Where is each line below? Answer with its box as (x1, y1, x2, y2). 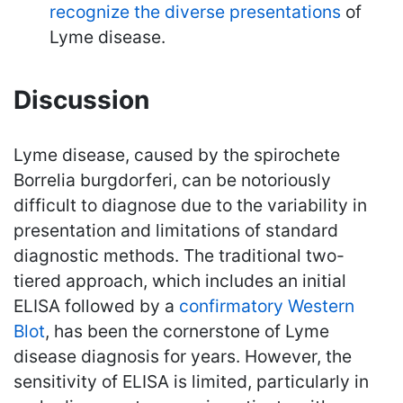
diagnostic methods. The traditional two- (13, 244, 345, 266)
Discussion (13, 84, 149, 115)
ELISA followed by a (13, 294, 179, 317)
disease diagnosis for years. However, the (13, 345, 352, 367)
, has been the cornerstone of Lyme (45, 319, 329, 342)
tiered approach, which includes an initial (13, 269, 346, 291)
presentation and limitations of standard (13, 219, 338, 241)
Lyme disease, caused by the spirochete (13, 143, 340, 166)
